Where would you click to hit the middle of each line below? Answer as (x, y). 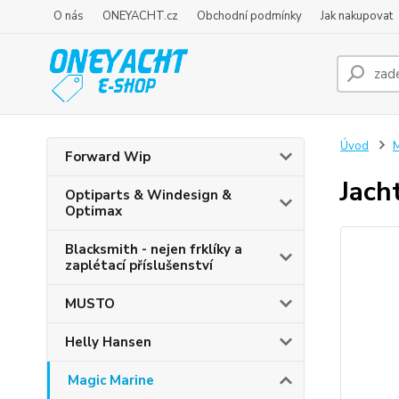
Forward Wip (108, 157)
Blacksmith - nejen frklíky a (154, 249)
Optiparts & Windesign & (148, 195)
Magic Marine (111, 380)
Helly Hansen (108, 342)
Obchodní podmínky (249, 16)
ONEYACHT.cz (140, 16)
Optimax (94, 211)
